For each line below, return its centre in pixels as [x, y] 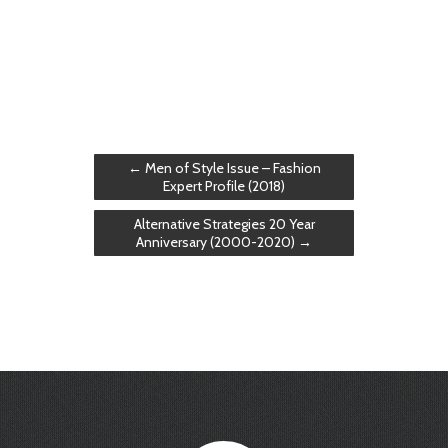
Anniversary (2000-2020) [217, 242]
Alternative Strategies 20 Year [224, 224]
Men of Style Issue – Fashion [231, 168]
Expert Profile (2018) [224, 186]
